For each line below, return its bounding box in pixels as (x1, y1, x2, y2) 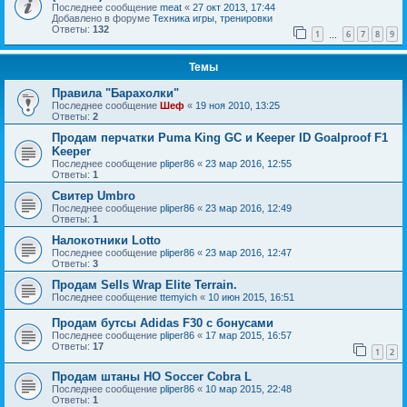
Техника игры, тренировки (153, 12, 273, 24)
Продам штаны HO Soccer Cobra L (52, 369, 252, 383)
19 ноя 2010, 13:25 (195, 100, 280, 112)
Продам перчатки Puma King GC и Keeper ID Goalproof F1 (52, 131, 388, 145)
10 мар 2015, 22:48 (205, 382, 292, 394)
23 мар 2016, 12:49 (205, 203, 292, 214)
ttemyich (160, 292, 197, 303)
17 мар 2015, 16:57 (205, 330, 292, 342)
